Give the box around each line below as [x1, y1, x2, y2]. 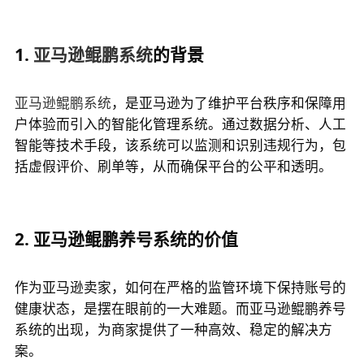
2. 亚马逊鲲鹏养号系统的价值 [14, 227, 238, 251]
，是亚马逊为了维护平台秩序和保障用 [110, 93, 346, 113]
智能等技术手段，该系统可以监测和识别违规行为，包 [14, 136, 346, 155]
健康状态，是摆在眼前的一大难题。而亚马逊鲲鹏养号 [14, 298, 346, 318]
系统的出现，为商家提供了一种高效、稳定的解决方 [14, 319, 332, 339]
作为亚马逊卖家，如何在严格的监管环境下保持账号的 [14, 277, 346, 297]
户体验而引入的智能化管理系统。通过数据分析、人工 [14, 115, 346, 134]
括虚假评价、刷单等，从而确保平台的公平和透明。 [14, 157, 332, 176]
